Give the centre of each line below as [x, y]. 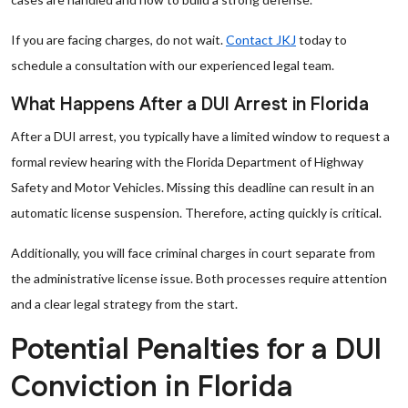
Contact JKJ [261, 40]
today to [321, 40]
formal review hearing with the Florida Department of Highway [187, 162]
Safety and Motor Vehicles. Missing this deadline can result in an [193, 187]
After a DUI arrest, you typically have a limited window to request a [200, 136]
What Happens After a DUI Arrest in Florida [190, 105]
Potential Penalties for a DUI [196, 350]
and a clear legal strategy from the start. [124, 304]
